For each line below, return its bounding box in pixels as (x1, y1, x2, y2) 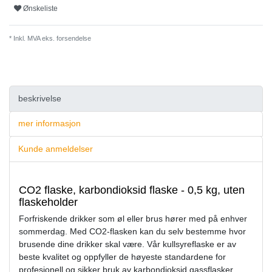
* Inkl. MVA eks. (9, 35, 55, 42)
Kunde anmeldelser (18, 144, 93, 154)
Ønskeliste (23, 4, 58, 13)
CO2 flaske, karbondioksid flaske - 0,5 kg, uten (19, 183, 245, 196)
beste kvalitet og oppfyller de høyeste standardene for (19, 251, 226, 262)
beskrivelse (18, 93, 61, 103)
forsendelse (55, 35, 91, 42)
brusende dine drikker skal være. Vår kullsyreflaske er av (19, 239, 236, 249)
